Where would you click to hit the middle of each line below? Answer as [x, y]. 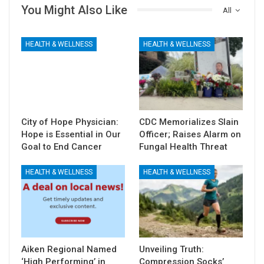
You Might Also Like [74, 10]
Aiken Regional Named [69, 249]
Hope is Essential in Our [71, 134]
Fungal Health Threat [183, 146]
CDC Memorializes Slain [189, 122]
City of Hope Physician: [70, 122]
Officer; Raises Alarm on [190, 134]
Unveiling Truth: [171, 249]
